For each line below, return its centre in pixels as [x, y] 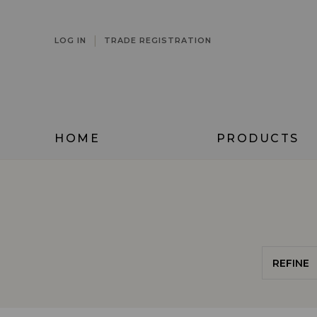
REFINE [290, 263]
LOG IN [70, 40]
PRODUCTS [258, 138]
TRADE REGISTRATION [158, 40]
